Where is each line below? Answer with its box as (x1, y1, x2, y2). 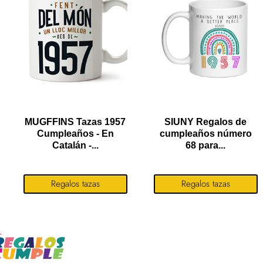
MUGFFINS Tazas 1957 (25, 116, 126, 127)
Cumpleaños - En (36, 128, 114, 139)
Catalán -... (52, 140, 99, 150)
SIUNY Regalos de (164, 116, 247, 127)
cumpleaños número (159, 128, 252, 139)
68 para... (186, 140, 226, 150)
